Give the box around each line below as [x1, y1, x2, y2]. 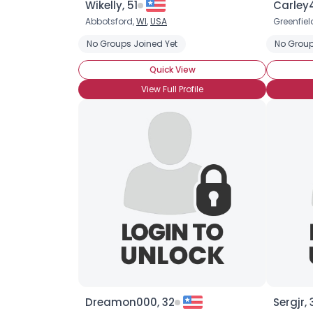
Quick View [149, 64, 196, 75]
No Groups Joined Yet [87, 38, 177, 50]
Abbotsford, [85, 15, 136, 27]
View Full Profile [141, 83, 203, 95]
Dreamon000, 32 [85, 295, 175, 310]
